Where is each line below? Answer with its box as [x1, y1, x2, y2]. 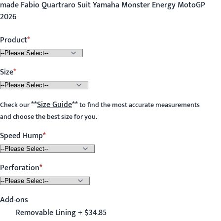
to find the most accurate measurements [78, 99, 200, 111]
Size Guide [37, 98, 72, 111]
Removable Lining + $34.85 [16, 206, 107, 220]
